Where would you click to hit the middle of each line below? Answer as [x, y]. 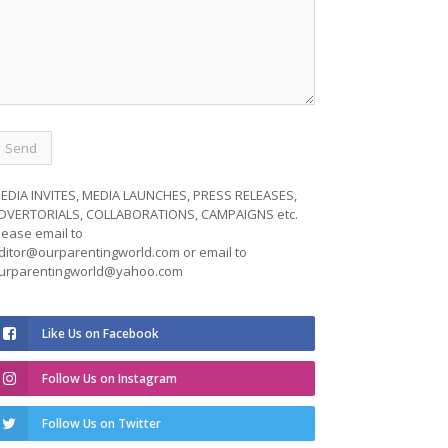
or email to [213, 252]
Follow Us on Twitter [101, 424]
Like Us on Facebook [100, 334]
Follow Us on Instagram [109, 379]
